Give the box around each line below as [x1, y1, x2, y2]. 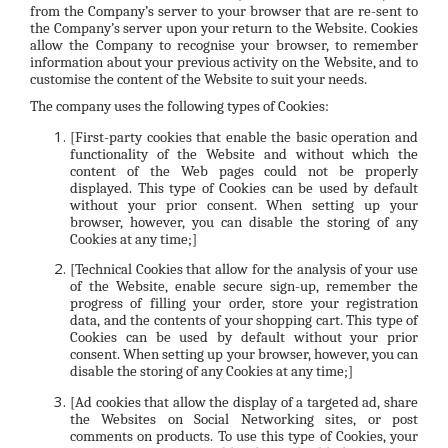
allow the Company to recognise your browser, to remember [30, 35, 418, 54]
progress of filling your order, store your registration [70, 294, 418, 313]
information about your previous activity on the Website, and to [30, 52, 418, 71]
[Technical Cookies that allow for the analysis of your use [70, 260, 418, 279]
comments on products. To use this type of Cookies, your [70, 426, 418, 445]
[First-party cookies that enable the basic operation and [70, 127, 418, 146]
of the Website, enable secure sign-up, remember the [70, 277, 418, 296]
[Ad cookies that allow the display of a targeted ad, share [70, 392, 418, 411]
